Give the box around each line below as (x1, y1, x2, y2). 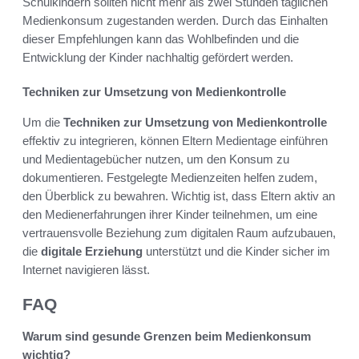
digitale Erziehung (41, 244, 143, 258)
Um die (22, 115, 63, 129)
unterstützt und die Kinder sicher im (143, 244, 330, 258)
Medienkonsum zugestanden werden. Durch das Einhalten (22, 13, 328, 27)
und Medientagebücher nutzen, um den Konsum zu (22, 151, 289, 166)
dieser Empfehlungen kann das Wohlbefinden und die (22, 31, 299, 46)
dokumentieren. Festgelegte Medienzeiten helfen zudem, (22, 170, 317, 184)
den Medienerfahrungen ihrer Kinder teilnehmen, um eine (22, 207, 317, 221)
